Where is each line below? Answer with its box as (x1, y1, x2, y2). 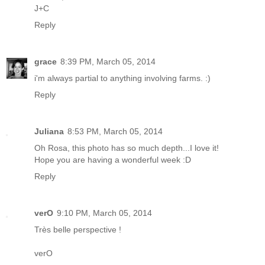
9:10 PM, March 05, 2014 (57, 208, 152, 218)
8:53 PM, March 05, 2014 (67, 126, 163, 136)
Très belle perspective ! (34, 224, 121, 234)
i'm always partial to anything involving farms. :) (34, 73, 211, 83)
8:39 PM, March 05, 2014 (60, 56, 156, 66)
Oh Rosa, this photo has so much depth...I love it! (34, 143, 219, 153)
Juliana (34, 126, 64, 136)
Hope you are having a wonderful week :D (34, 154, 191, 164)
